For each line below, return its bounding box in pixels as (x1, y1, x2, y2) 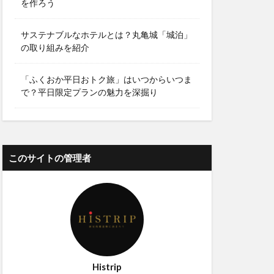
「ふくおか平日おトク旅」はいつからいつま (21, 74, 192, 84)
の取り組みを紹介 (21, 42, 89, 53)
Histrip (92, 261, 122, 272)
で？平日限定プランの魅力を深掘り (21, 87, 158, 97)
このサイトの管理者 (9, 152, 91, 163)
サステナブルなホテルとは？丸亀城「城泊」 (21, 29, 192, 40)
